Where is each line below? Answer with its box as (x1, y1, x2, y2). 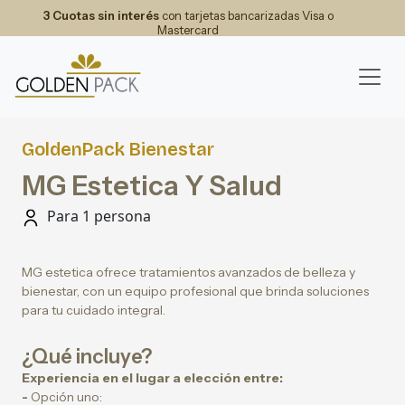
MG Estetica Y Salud (22, 169, 282, 202)
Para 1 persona (43, 206, 151, 226)
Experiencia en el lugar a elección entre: (22, 370, 283, 386)
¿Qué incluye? (22, 344, 152, 369)
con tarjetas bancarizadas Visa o (158, 8, 334, 23)
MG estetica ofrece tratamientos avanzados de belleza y (22, 264, 355, 280)
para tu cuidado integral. (22, 302, 165, 318)
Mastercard (157, 23, 219, 37)
